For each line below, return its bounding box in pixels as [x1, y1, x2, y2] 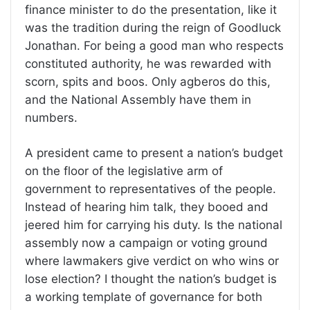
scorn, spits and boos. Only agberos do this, [25, 75, 271, 89]
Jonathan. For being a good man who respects [25, 39, 284, 53]
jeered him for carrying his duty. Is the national [25, 218, 282, 232]
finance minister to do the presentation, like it [25, 3, 277, 17]
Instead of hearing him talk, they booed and [25, 200, 268, 215]
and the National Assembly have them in [25, 93, 251, 107]
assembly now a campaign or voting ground [25, 236, 268, 250]
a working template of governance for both [25, 290, 262, 304]
